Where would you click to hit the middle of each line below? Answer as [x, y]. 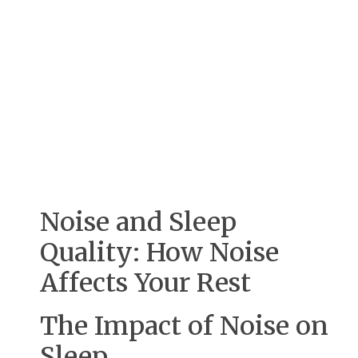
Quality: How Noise [159, 253]
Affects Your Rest [145, 283]
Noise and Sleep [138, 223]
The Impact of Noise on [184, 326]
